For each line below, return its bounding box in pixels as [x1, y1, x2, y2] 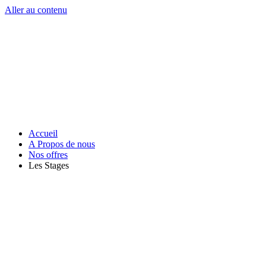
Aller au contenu [5, 5, 67, 15]
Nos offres [28, 150, 68, 160]
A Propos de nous [28, 139, 95, 149]
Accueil [28, 128, 58, 138]
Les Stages [28, 160, 69, 170]
